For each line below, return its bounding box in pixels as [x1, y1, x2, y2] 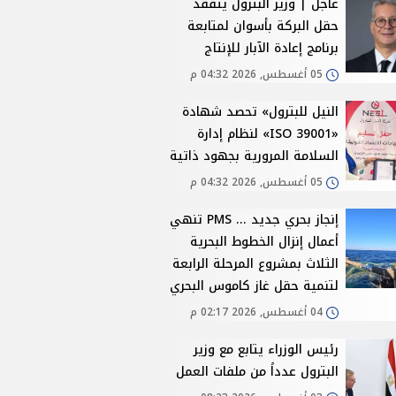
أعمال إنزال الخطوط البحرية [190, 230, 339, 255]
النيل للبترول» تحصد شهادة [182, 100, 339, 125]
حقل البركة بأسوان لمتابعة [187, 14, 339, 39]
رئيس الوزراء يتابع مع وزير [194, 338, 339, 362]
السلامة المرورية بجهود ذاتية [170, 144, 339, 169]
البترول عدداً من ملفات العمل [176, 360, 339, 385]
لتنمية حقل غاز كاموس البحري [170, 274, 339, 299]
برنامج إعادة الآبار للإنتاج [204, 36, 339, 61]
